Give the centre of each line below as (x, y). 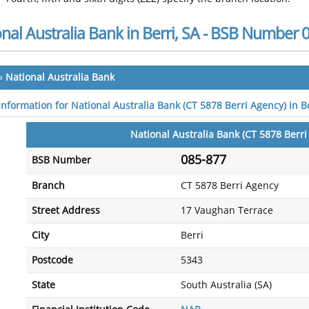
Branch (48, 186)
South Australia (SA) (226, 285)
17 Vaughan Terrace (227, 211)
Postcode (52, 260)
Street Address (66, 211)
